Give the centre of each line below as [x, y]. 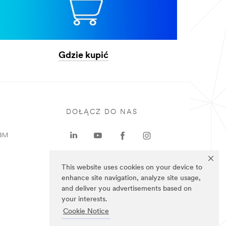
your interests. [84, 200]
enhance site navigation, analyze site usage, [131, 179]
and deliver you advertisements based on [127, 189]
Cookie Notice [86, 212]
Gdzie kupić [84, 56]
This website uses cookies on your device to [132, 168]
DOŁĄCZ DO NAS [102, 112]
